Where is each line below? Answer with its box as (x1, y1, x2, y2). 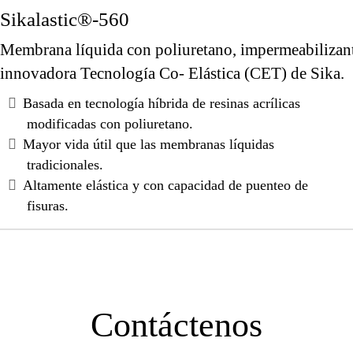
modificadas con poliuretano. (26, 115, 193, 132)
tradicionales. (26, 156, 103, 173)
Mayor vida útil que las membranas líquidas (22, 136, 274, 152)
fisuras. (26, 197, 69, 214)
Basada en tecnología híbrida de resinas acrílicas (22, 95, 300, 111)
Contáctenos (91, 305, 262, 344)
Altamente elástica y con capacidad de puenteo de (22, 176, 308, 193)
